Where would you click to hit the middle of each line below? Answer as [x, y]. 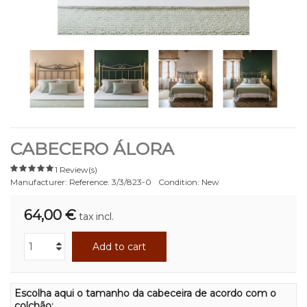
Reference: [89, 182]
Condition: [179, 182]
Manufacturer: [39, 182]
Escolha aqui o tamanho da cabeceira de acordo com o [145, 293]
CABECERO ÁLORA [92, 148]
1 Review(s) [76, 169]
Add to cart [119, 246]
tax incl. [96, 216]
